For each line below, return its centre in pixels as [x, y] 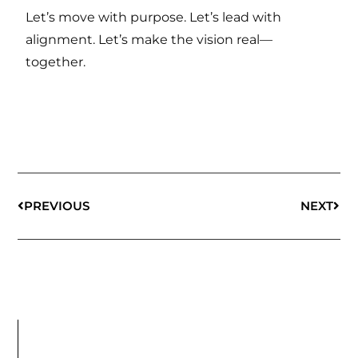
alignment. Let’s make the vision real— [149, 39]
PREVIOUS [57, 206]
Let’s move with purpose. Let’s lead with [154, 17]
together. [56, 62]
